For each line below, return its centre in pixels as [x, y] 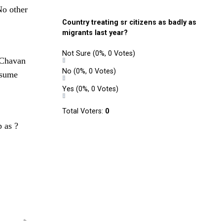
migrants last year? [95, 33]
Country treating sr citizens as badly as [129, 22]
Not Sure [77, 54]
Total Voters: [84, 111]
